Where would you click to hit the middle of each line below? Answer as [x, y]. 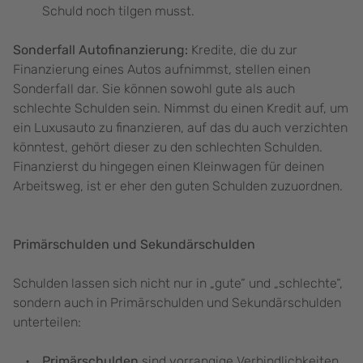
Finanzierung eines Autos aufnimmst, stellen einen [162, 70]
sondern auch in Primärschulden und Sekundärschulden [177, 303]
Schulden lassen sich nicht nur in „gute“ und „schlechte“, [178, 284]
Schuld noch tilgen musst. [118, 11]
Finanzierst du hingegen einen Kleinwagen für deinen [169, 167]
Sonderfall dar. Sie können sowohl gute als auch [154, 89]
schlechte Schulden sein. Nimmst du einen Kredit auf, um [181, 109]
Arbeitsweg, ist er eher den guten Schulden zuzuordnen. [179, 186]
